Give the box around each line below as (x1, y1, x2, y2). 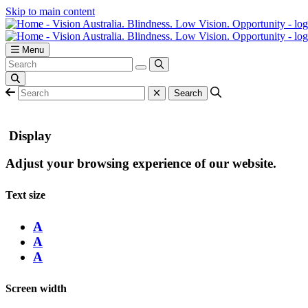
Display (9, 128, 52, 143)
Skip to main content (5, 5, 95, 17)
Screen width (5, 283, 67, 295)
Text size (5, 189, 45, 201)
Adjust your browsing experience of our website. (5, 156, 276, 171)
